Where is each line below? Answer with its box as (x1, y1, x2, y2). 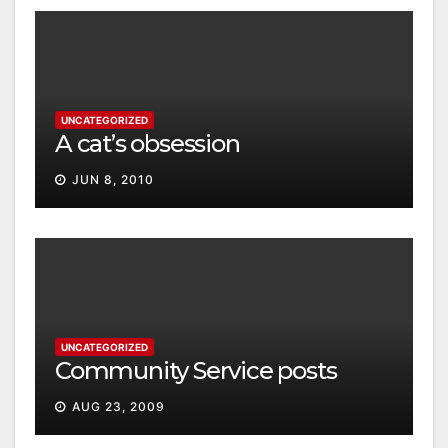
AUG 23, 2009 (72, 399, 165, 415)
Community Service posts (55, 356, 337, 386)
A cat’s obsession (55, 129, 240, 159)
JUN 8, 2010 (72, 172, 154, 188)
